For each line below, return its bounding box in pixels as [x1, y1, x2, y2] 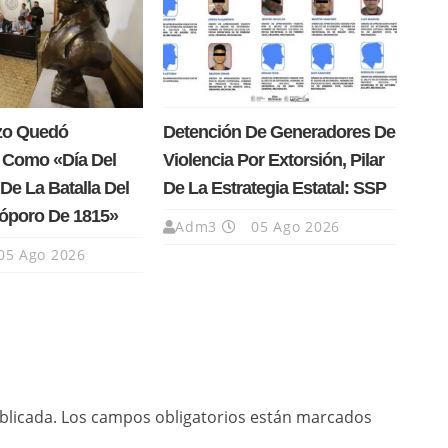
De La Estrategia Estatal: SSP [162, 178, 386, 199]
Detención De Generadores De [162, 122, 395, 143]
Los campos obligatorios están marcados [61, 406, 372, 429]
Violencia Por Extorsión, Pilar [162, 150, 384, 171]
